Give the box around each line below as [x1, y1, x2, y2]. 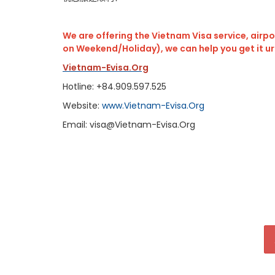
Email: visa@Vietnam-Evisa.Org [63, 118, 195, 131]
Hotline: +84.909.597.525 [63, 80, 169, 93]
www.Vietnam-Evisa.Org [102, 99, 204, 112]
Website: [63, 99, 102, 112]
